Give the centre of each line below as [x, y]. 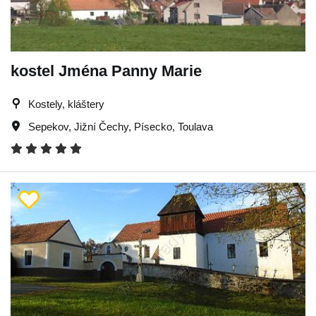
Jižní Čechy [101, 127]
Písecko [153, 127]
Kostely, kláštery [66, 104]
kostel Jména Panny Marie [106, 71]
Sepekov [48, 127]
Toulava [195, 127]
